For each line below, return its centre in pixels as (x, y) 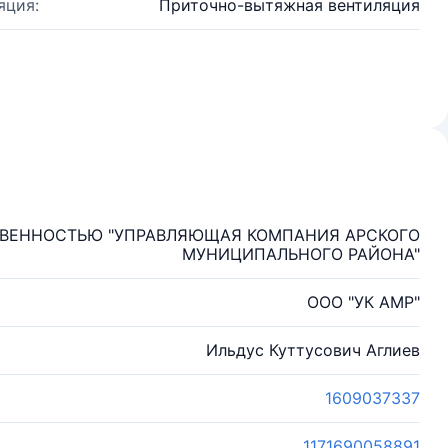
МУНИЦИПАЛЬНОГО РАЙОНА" (301, 254)
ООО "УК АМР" (363, 302)
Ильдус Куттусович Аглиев (313, 350)
